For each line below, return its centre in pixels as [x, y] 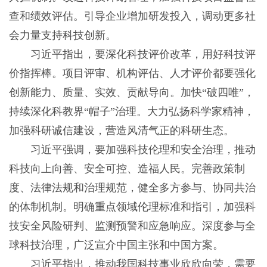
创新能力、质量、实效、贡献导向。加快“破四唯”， [131, 93]
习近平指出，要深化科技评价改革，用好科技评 [132, 55]
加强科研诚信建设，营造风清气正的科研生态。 [121, 131]
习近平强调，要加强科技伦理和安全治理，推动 [132, 150]
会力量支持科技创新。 [62, 35]
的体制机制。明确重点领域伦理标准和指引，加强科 [132, 207]
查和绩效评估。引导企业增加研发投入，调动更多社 [132, 16]
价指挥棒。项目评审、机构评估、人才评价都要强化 [132, 74]
